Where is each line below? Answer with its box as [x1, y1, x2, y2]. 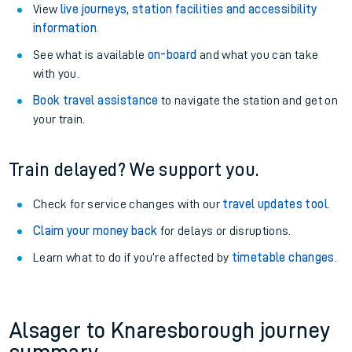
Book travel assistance [33, 94, 159, 107]
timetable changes [231, 251, 335, 264]
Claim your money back [33, 225, 158, 237]
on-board [147, 49, 197, 61]
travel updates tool [222, 198, 328, 211]
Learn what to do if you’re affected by [33, 251, 232, 264]
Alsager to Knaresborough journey [9, 320, 330, 342]
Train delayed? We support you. [9, 160, 259, 179]
